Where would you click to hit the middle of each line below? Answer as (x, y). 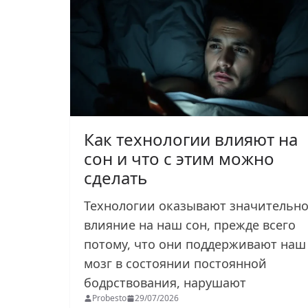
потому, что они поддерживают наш (195, 244)
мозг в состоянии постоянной (175, 263)
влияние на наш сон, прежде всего (190, 224)
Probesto (109, 298)
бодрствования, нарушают (167, 282)
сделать (115, 177)
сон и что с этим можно (179, 158)
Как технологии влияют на (191, 139)
